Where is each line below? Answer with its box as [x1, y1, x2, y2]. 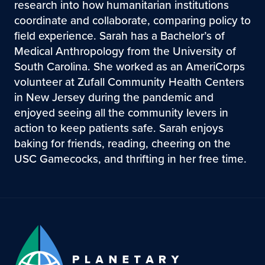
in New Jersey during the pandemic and [14, 88, 214, 106]
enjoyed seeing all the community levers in [14, 104, 228, 121]
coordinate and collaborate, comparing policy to [14, 11, 251, 29]
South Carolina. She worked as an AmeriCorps [14, 57, 245, 75]
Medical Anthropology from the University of [14, 42, 236, 60]
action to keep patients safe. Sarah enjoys [14, 119, 224, 137]
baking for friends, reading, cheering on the [14, 134, 231, 152]
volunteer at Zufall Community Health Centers [14, 73, 244, 91]
